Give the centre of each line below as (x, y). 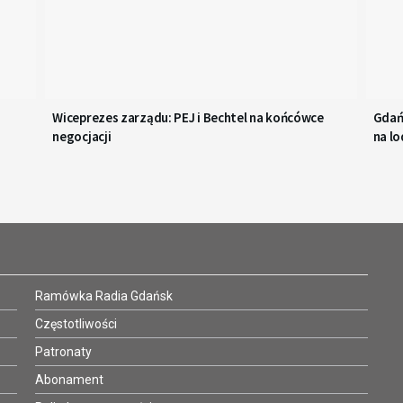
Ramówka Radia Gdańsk (104, 296)
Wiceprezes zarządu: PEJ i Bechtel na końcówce (188, 117)
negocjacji (82, 136)
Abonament (69, 379)
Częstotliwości (76, 323)
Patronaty (63, 351)
